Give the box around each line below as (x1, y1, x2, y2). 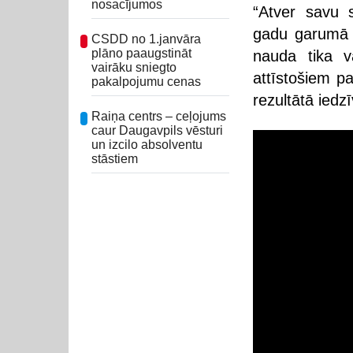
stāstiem (91, 151, 138, 165)
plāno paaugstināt (91, 46, 191, 60)
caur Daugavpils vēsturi (91, 123, 223, 137)
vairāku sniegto (91, 60, 176, 74)
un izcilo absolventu (91, 137, 203, 151)
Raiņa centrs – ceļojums (91, 109, 226, 123)
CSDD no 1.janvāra (91, 32, 201, 46)
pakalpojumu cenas (91, 74, 201, 88)
